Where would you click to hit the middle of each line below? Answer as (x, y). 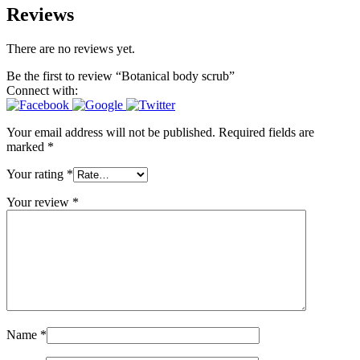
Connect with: (42, 91)
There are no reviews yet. (71, 49)
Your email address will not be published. (111, 133)
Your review (39, 202)
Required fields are (266, 133)
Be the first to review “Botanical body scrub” (121, 76)
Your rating (37, 174)
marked (27, 147)
